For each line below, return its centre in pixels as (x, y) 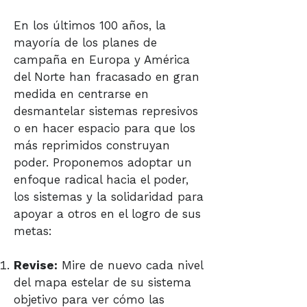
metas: (33, 231)
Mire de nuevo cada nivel (130, 265)
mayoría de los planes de (85, 42)
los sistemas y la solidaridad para (109, 197)
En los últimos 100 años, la (90, 25)
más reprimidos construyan (92, 145)
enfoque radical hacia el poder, (101, 180)
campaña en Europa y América (102, 60)
